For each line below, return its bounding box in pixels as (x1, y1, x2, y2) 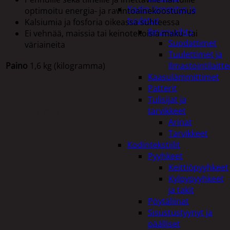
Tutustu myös (12, 103, 61, 118)
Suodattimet (168, 37, 217, 49)
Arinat (168, 117, 192, 128)
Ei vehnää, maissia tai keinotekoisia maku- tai (25, 27, 198, 39)
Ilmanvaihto (148, 26, 194, 37)
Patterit (148, 83, 177, 94)
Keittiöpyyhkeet (168, 162, 228, 173)
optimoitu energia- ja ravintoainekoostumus (25, 5, 196, 16)
